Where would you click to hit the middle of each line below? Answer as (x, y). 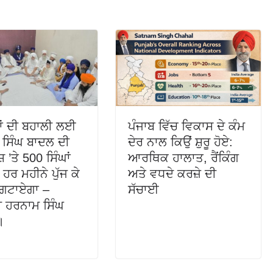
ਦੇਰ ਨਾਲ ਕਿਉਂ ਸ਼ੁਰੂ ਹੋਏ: (181, 142)
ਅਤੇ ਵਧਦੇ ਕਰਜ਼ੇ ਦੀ (172, 174)
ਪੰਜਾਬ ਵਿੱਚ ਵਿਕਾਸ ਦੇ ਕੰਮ (187, 126)
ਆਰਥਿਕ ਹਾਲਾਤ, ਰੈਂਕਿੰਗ (184, 158)
